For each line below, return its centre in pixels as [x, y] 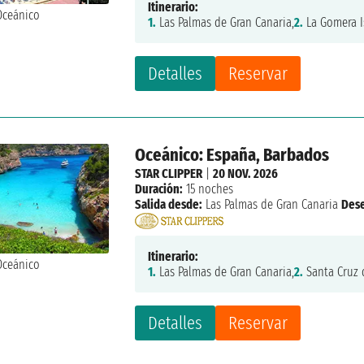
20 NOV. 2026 [246, 173]
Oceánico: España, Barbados [232, 154]
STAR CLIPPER [169, 173]
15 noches [208, 188]
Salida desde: [169, 204]
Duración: [159, 188]
